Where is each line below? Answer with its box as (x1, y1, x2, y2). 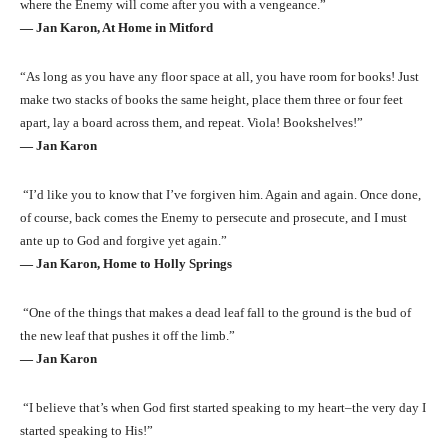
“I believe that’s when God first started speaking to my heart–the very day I (20, 399, 426, 415)
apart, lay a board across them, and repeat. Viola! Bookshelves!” (20, 114, 363, 130)
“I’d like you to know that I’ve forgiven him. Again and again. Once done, (20, 186, 421, 202)
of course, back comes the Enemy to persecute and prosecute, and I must (20, 209, 407, 225)
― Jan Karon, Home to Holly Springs (20, 255, 232, 271)
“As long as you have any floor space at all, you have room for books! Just (20, 68, 419, 84)
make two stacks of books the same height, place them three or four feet (20, 91, 403, 107)
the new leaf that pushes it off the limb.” (20, 327, 235, 343)
